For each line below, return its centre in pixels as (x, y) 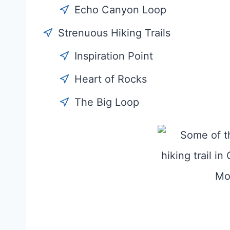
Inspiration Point (114, 56)
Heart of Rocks (111, 79)
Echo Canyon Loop (120, 10)
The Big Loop (107, 102)
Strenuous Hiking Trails (114, 33)
